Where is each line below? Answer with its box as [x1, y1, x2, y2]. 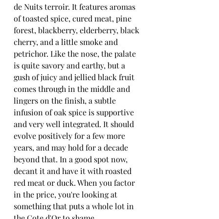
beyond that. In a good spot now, [14, 154, 130, 165]
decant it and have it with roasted [14, 166, 133, 176]
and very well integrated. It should [14, 119, 136, 130]
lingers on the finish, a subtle [14, 95, 118, 106]
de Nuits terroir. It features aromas [14, 1, 137, 12]
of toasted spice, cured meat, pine [14, 13, 133, 24]
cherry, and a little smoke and [14, 37, 120, 47]
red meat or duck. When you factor [14, 177, 137, 188]
